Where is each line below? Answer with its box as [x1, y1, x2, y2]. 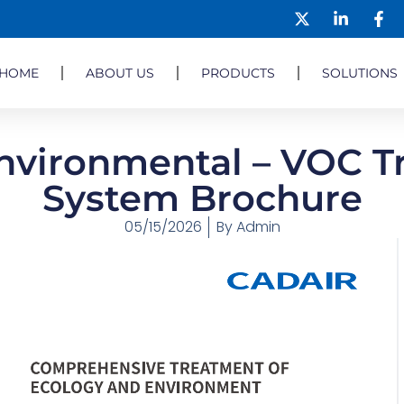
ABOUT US [86, 65, 154, 81]
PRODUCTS [201, 65, 275, 81]
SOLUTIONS [322, 65, 398, 81]
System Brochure [41, 176, 363, 221]
